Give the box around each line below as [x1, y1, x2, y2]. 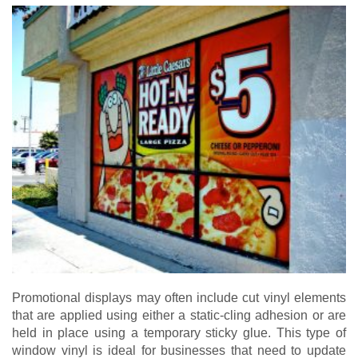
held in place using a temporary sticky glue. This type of [12, 325, 346, 340]
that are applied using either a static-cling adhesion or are [12, 308, 346, 322]
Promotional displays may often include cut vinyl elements [12, 290, 346, 304]
